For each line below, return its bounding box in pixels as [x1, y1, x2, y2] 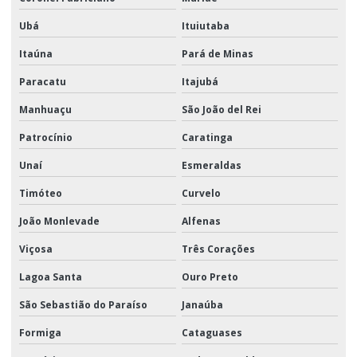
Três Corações [181, 241, 255, 256]
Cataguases [181, 325, 242, 339]
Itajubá [181, 74, 218, 88]
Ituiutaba [181, 18, 229, 33]
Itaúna [19, 46, 53, 61]
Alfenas [181, 214, 221, 228]
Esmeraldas [181, 158, 241, 172]
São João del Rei [181, 102, 261, 116]
